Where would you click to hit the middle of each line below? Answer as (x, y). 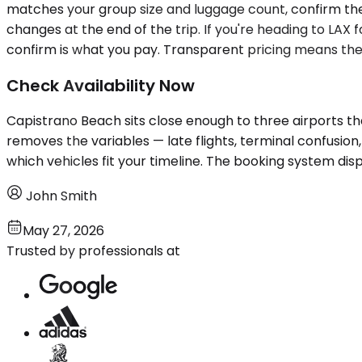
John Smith (61, 196)
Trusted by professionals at (93, 251)
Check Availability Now (101, 85)
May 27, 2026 (63, 231)
